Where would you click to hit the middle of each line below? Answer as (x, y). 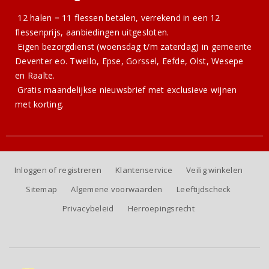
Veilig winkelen (215, 170)
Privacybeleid (88, 209)
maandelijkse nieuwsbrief (95, 90)
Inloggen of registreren (58, 170)
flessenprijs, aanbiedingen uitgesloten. (92, 32)
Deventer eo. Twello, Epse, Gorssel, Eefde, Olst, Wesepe (129, 61)
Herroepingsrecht (161, 209)
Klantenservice (144, 170)
